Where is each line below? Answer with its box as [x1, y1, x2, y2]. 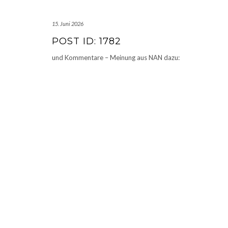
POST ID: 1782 [52, 36, 121, 47]
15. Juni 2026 [52, 20, 83, 27]
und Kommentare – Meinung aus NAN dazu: [52, 53, 186, 62]
